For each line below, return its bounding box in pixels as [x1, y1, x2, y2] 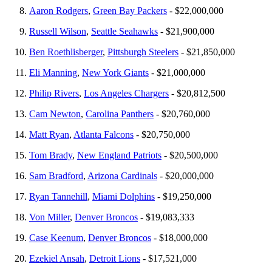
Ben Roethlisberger [29, 46, 103, 57]
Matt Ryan [29, 129, 69, 140]
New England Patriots [77, 149, 161, 160]
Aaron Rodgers [29, 5, 88, 16]
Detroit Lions [89, 253, 140, 263]
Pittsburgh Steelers [107, 46, 178, 57]
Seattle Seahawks [91, 25, 158, 36]
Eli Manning [29, 67, 77, 78]
